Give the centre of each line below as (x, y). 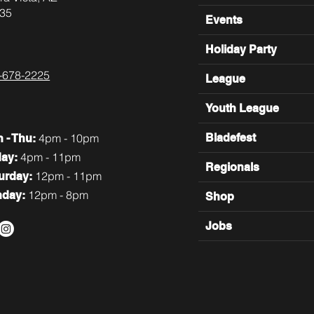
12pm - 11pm (69, 176)
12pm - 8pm (57, 194)
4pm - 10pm (68, 138)
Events (224, 20)
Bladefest (231, 137)
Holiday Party (241, 49)
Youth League (243, 108)
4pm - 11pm (51, 157)
